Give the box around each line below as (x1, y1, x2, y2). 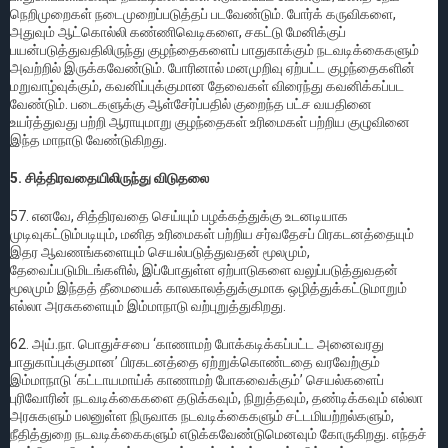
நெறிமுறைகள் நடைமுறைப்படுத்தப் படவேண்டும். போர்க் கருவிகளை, (10, 5, 396, 22)
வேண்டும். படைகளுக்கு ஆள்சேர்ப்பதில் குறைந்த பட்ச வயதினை (10, 95, 372, 112)
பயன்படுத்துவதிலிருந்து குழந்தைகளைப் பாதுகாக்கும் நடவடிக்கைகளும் (10, 41, 419, 58)
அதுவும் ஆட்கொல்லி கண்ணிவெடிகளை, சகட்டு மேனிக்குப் (10, 23, 346, 40)
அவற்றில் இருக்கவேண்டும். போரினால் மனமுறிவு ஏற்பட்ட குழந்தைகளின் (10, 59, 415, 76)
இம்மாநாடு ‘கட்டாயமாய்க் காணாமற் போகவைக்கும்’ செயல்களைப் (10, 371, 384, 388)
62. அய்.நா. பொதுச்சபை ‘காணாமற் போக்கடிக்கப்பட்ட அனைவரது (10, 335, 384, 352)
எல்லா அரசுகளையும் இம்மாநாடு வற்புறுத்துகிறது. (10, 297, 286, 314)
